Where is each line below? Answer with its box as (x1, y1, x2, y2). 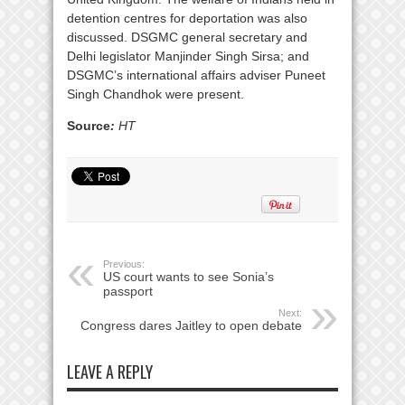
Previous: (103, 258, 145, 269)
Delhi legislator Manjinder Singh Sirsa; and (67, 48, 309, 63)
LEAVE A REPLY (67, 359, 153, 383)
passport (103, 283, 153, 298)
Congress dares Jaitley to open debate (80, 317, 302, 333)
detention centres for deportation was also (67, 10, 307, 25)
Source (67, 118, 110, 133)
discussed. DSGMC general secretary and (67, 29, 307, 44)
